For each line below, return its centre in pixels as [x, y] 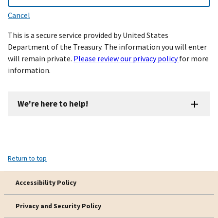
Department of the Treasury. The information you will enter [107, 46]
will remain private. [41, 58]
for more [194, 58]
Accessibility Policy [46, 182]
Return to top [27, 158]
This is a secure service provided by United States [88, 35]
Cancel [19, 15]
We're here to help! [53, 103]
